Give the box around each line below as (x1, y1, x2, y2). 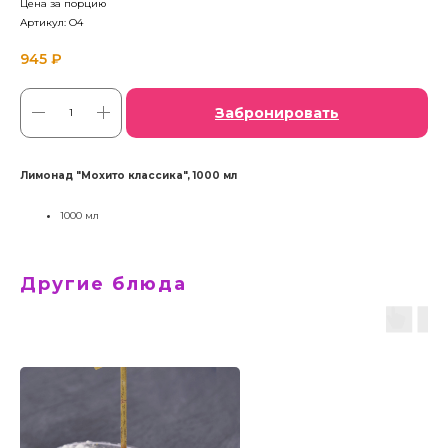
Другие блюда (20, 272, 187, 295)
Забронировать (215, 103, 339, 122)
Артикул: (20, 16, 69, 29)
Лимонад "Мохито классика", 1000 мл (20, 168, 237, 182)
